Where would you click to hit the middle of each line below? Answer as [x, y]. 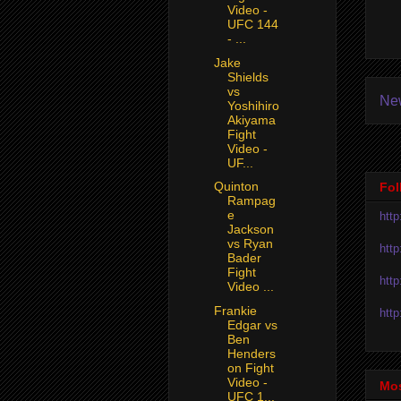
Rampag [251, 201]
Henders [251, 353]
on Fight [250, 367]
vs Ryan [250, 244]
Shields [247, 77]
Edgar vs [252, 324]
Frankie [235, 310]
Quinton [236, 187]
